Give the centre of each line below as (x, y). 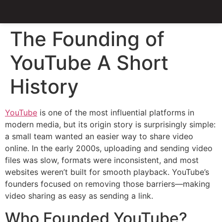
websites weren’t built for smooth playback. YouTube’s (107, 172)
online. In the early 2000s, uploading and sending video (109, 148)
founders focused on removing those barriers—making (108, 184)
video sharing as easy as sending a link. (79, 196)
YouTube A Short (89, 63)
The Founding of (87, 39)
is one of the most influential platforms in (116, 113)
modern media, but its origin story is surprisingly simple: (110, 125)
